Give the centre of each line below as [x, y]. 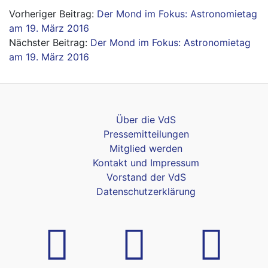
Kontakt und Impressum [146, 163]
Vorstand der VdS [146, 177]
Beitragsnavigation [83, 16]
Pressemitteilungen [146, 134]
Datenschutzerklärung [146, 191]
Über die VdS [146, 120]
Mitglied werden [146, 148]
